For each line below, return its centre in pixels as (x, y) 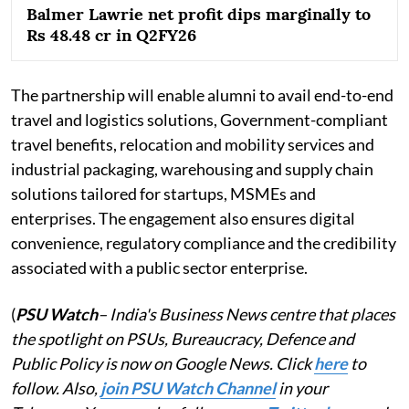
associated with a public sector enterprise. (159, 267)
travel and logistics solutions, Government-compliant (199, 119)
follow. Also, (56, 388)
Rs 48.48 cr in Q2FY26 (111, 35)
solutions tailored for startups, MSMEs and (163, 193)
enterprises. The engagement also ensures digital (183, 218)
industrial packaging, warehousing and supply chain (192, 168)
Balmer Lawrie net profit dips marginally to (199, 14)
